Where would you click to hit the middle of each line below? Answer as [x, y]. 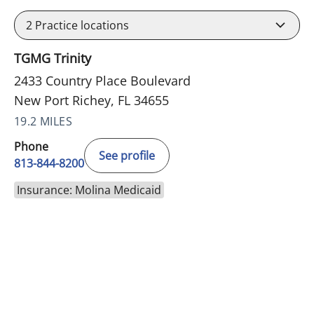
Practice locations [81, 26]
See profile [127, 156]
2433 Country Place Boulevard [102, 81]
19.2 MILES [43, 122]
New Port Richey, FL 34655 [91, 101]
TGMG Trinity [53, 59]
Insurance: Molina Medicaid [89, 190]
